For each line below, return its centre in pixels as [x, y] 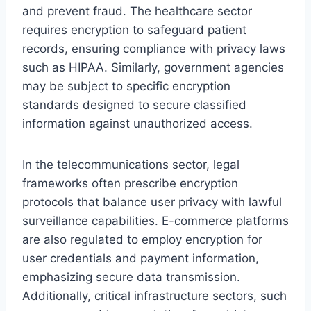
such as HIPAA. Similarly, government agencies [153, 67]
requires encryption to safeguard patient [134, 30]
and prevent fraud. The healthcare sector [137, 11]
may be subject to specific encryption [126, 86]
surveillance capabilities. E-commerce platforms [155, 220]
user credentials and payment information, [141, 258]
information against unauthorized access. [137, 123]
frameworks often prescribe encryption [130, 183]
